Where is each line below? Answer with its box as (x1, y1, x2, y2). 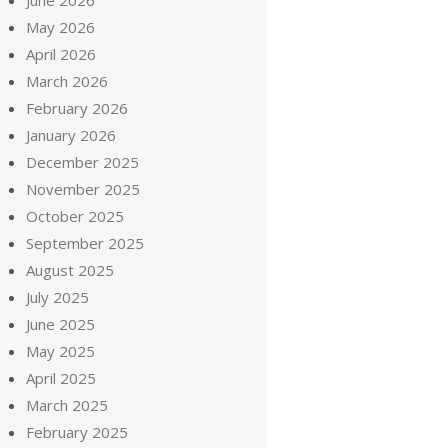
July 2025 (26, 287, 89, 307)
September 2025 (26, 233, 144, 253)
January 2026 (26, 125, 116, 145)
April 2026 (26, 44, 96, 64)
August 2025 (26, 260, 114, 280)
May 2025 (26, 341, 95, 361)
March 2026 (26, 71, 108, 91)
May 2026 (26, 17, 95, 37)
